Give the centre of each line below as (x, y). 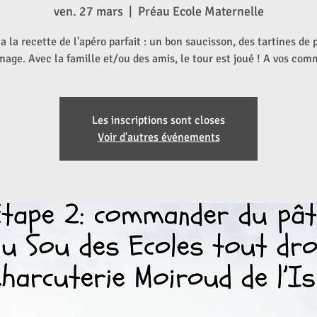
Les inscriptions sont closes (158, 120)
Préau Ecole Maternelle (201, 11)
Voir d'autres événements (158, 137)
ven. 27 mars (88, 11)
